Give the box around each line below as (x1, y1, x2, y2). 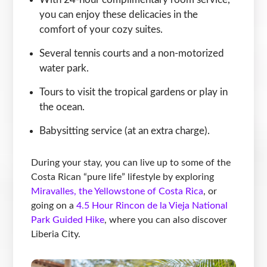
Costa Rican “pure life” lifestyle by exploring (31, 172, 215, 182)
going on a (31, 200, 74, 210)
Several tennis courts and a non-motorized (39, 48, 225, 58)
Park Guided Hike (31, 215, 105, 225)
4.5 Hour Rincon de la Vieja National (76, 200, 228, 210)
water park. (39, 63, 89, 73)
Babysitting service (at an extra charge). (39, 125, 210, 136)
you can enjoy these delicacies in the (39, 9, 198, 20)
